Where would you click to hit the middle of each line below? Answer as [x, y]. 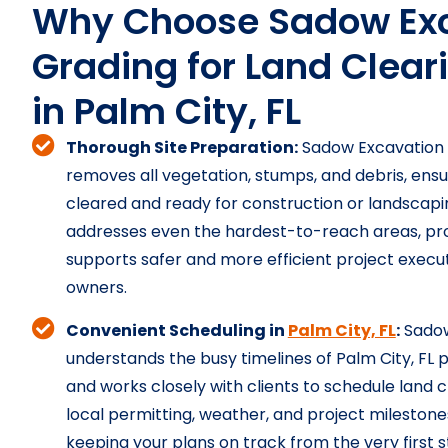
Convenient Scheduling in [176, 330]
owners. [96, 287]
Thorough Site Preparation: [181, 147]
